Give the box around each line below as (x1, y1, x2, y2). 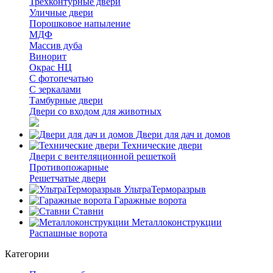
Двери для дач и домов (133, 129, 230, 140)
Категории (5, 249, 49, 259)
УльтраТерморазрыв (121, 184, 206, 194)
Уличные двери (29, 7, 93, 18)
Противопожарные (29, 162, 108, 172)
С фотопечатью (29, 73, 93, 83)
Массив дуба (29, 40, 82, 51)
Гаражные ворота (112, 195, 186, 205)
